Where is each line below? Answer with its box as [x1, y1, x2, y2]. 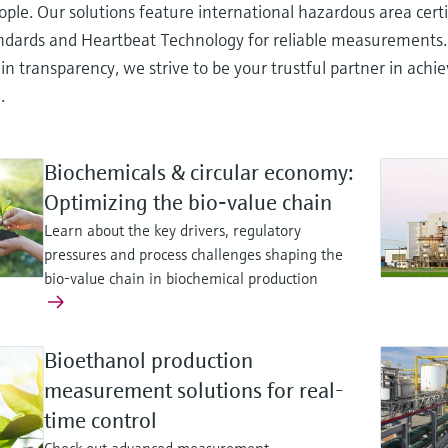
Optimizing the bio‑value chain [44, 189, 332, 217]
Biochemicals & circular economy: [44, 159, 354, 187]
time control [44, 407, 157, 435]
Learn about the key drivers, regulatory [44, 220, 301, 241]
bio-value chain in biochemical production [44, 268, 318, 289]
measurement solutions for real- [44, 377, 344, 405]
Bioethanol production [44, 347, 253, 375]
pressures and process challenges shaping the [44, 244, 343, 265]
